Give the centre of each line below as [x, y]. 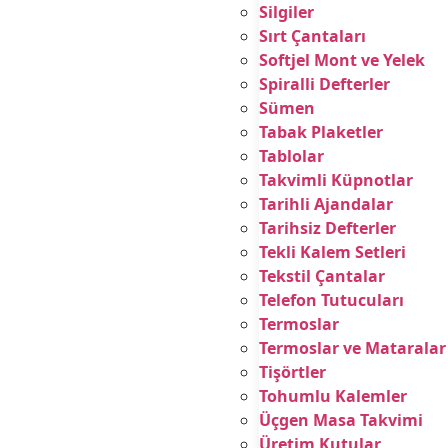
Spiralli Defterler [324, 84]
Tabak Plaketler [320, 132]
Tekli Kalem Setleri [332, 252]
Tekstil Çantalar [321, 276]
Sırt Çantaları [312, 36]
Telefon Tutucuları [331, 300]
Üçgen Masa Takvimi [340, 420]
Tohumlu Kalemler [332, 396]
